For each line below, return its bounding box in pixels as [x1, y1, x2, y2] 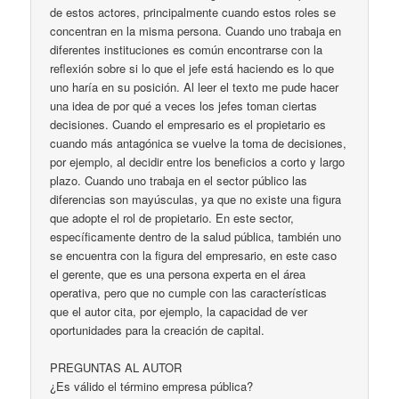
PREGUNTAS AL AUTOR [50, 358, 183, 376]
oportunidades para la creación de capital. [50, 321, 265, 338]
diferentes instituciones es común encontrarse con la [50, 40, 323, 58]
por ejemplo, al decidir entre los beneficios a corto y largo [50, 152, 346, 170]
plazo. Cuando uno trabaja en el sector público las [50, 171, 308, 189]
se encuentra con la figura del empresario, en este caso [50, 246, 338, 264]
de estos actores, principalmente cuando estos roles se [50, 3, 337, 20]
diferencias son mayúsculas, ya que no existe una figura [50, 190, 342, 208]
